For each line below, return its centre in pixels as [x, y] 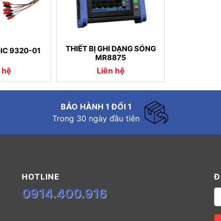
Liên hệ [110, 70]
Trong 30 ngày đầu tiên [96, 118]
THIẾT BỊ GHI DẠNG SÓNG [110, 48]
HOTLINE [40, 176]
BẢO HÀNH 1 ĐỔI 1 [96, 106]
